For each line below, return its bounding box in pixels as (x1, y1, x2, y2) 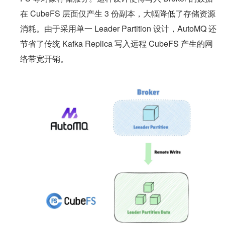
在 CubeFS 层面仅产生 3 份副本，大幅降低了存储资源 (20, 7, 215, 19)
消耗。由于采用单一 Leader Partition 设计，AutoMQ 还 (20, 22, 216, 34)
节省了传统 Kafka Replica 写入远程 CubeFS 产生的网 (20, 37, 213, 49)
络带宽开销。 (20, 52, 68, 64)
